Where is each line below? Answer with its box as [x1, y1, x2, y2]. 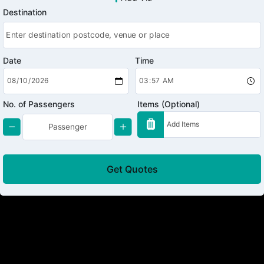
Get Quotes [106, 163, 158, 175]
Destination [3, 6, 47, 17]
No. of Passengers [3, 98, 75, 109]
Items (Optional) [137, 98, 200, 109]
